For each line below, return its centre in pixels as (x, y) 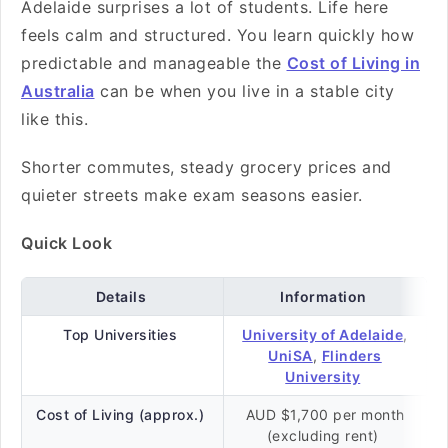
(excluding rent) (325, 435)
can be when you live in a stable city (244, 91)
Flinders (351, 355)
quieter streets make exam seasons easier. (194, 195)
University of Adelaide (323, 334)
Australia (58, 91)
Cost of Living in (353, 63)
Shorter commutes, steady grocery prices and (206, 167)
